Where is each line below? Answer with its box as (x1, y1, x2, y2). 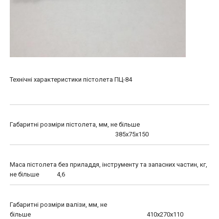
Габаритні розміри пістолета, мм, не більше (10, 120, 140, 128)
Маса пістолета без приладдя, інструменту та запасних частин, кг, (10, 160, 207, 168)
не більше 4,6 (10, 170, 65, 178)
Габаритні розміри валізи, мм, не (10, 200, 107, 208)
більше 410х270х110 (10, 210, 183, 218)
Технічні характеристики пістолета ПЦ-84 (10, 75, 132, 83)
